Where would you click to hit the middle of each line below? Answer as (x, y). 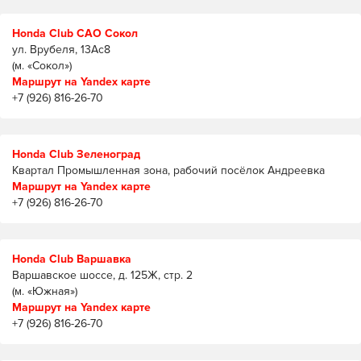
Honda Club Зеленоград (76, 154)
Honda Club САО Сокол (75, 33)
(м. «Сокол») (42, 65)
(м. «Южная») (45, 291)
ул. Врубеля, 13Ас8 (61, 49)
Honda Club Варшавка (72, 259)
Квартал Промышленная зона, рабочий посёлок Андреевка (168, 170)
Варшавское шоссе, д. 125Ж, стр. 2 (102, 275)
